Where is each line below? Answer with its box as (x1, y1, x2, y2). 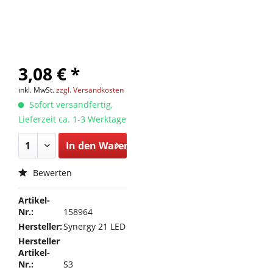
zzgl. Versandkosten (56, 85, 124, 95)
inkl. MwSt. (18, 85, 56, 95)
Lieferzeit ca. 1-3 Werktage (18, 113, 126, 125)
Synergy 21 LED (63, 221, 126, 232)
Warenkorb (98, 139, 153, 152)
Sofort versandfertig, (27, 99, 113, 110)
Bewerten (30, 167, 72, 179)
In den (65, 139, 96, 152)
